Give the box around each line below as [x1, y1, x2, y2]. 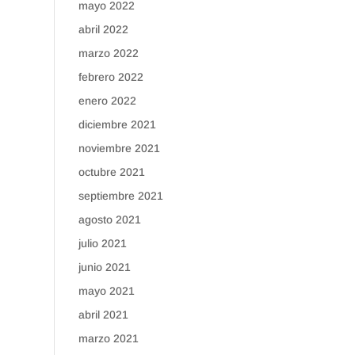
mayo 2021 [78, 284, 135, 297]
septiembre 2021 [78, 189, 163, 202]
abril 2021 [78, 308, 128, 321]
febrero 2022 [78, 71, 143, 83]
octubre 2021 [78, 166, 145, 178]
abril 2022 [78, 23, 128, 36]
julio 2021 [78, 237, 127, 250]
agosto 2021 [78, 213, 141, 226]
